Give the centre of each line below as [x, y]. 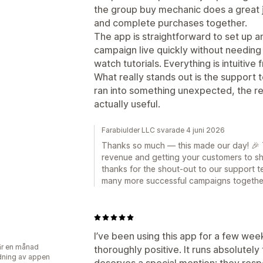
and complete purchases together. [171, 23]
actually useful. [127, 104]
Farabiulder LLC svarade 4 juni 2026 [163, 130]
